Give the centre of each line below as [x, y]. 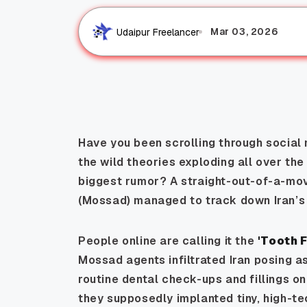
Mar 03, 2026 [244, 32]
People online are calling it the [168, 241]
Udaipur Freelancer [158, 32]
